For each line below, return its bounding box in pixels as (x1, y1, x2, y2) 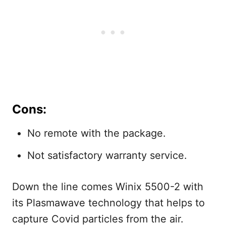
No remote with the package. (27, 127, 166, 140)
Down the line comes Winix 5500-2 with (12, 181, 203, 193)
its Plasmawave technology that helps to (12, 197, 205, 209)
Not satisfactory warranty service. (27, 149, 187, 162)
